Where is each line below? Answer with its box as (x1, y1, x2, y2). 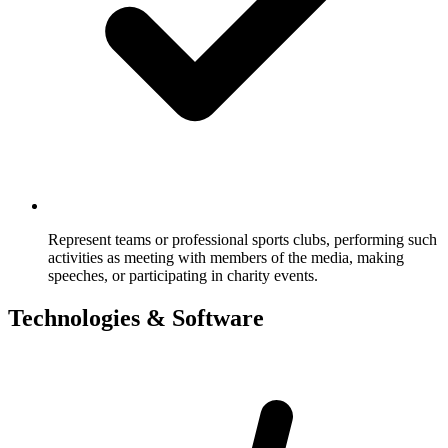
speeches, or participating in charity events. (48, 266, 318, 284)
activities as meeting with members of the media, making (48, 248, 404, 266)
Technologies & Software (8, 304, 264, 331)
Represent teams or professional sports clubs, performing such (48, 230, 437, 248)
